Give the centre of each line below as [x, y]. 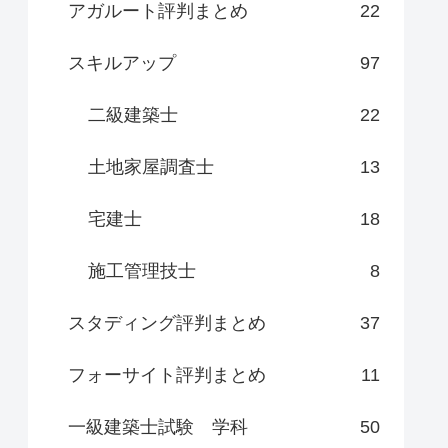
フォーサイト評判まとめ [167, 375]
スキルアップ [122, 63]
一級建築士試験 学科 [158, 427]
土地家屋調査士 [151, 167]
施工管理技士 [142, 271]
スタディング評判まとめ [167, 323]
